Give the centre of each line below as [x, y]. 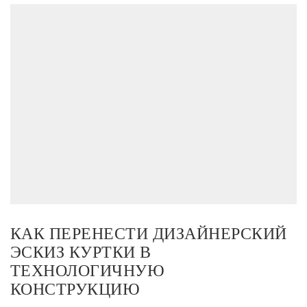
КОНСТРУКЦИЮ [75, 290]
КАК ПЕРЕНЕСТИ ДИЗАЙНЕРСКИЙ [149, 234]
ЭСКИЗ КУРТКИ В [81, 253]
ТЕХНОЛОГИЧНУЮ [88, 271]
